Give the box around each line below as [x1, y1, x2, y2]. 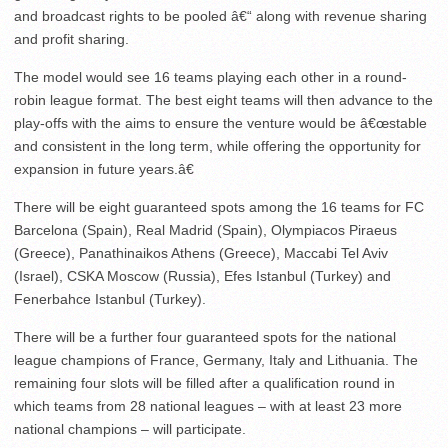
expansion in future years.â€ [14, 161, 194, 178]
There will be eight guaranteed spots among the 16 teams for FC [14, 199, 424, 216]
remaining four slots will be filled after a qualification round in [14, 375, 395, 392]
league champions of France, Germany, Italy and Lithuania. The [14, 352, 418, 369]
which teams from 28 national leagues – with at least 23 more [14, 398, 402, 415]
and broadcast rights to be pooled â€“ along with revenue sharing [14, 8, 427, 25]
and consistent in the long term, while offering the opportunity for [14, 138, 421, 155]
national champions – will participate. [14, 421, 246, 438]
